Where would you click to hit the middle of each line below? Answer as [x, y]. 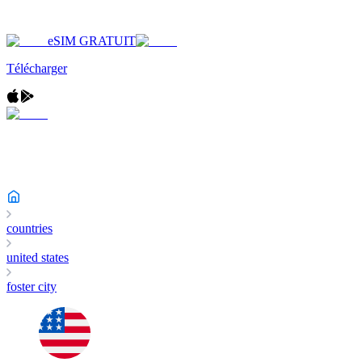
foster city [32, 286]
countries [29, 228]
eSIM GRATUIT [92, 41]
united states [38, 257]
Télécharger [37, 68]
